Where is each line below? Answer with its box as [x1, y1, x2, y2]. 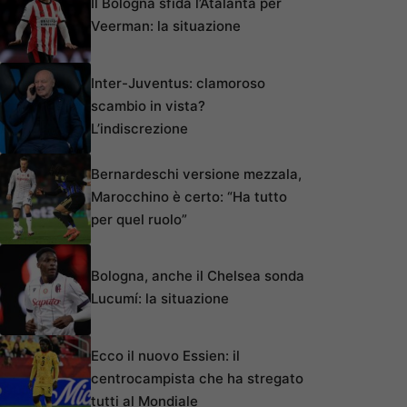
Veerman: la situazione [91, 17, 241, 35]
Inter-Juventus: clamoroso [91, 74, 265, 92]
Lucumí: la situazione [91, 290, 229, 308]
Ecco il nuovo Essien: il [91, 346, 240, 364]
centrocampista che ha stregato [91, 369, 303, 387]
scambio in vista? [91, 96, 205, 114]
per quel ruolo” [91, 210, 187, 228]
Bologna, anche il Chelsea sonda [91, 267, 304, 285]
